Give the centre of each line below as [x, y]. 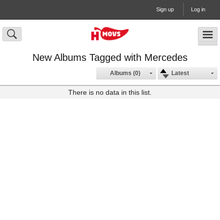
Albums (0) [125, 73]
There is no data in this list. [110, 92]
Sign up [165, 9]
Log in [198, 9]
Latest [180, 73]
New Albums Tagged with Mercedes [110, 57]
